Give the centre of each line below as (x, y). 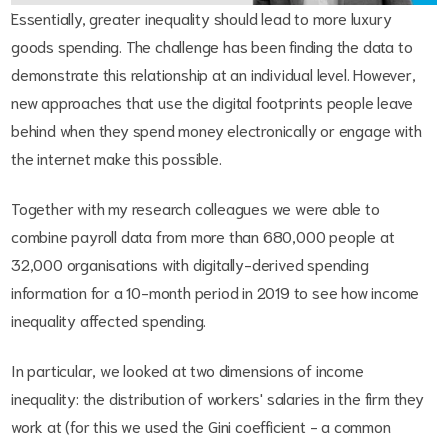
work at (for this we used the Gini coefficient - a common (201, 426)
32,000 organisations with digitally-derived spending (190, 264)
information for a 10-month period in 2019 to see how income (215, 292)
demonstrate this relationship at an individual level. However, (213, 74)
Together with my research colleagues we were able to (195, 208)
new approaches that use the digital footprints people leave (212, 102)
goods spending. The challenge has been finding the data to (212, 46)
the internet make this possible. (118, 158)
